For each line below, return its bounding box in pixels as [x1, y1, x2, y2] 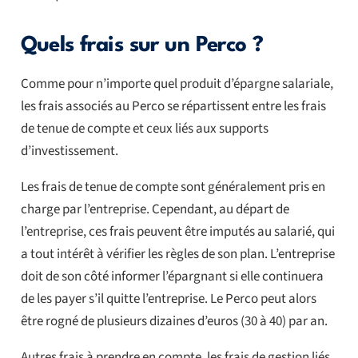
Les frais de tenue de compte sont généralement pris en [20, 177, 325, 197]
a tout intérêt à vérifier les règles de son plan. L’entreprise [20, 244, 335, 264]
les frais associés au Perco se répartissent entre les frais [20, 96, 326, 116]
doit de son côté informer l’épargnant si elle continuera [20, 266, 324, 286]
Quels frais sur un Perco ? [20, 34, 264, 56]
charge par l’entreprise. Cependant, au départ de [20, 199, 289, 219]
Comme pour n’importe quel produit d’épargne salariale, [20, 74, 333, 93]
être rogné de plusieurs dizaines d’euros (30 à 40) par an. [20, 311, 328, 331]
